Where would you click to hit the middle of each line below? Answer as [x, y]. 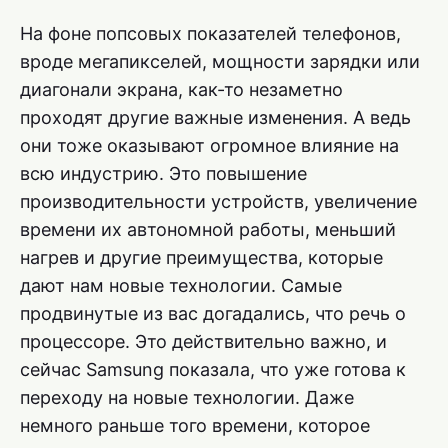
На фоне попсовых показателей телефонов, [210, 34]
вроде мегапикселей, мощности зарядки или [220, 62]
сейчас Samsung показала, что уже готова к [213, 370]
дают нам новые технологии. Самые [181, 286]
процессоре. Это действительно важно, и [203, 342]
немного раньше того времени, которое [195, 426]
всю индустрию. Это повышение [163, 174]
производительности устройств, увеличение [218, 202]
